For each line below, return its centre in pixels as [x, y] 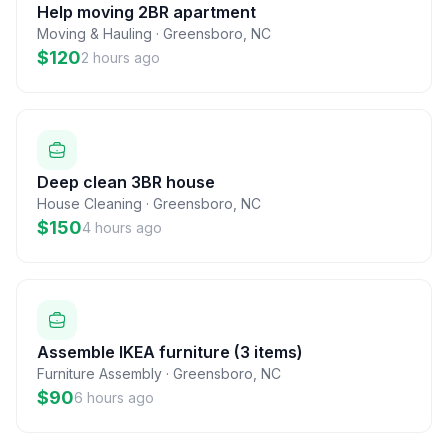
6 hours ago [114, 397]
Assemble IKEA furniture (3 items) [170, 352]
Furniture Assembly [99, 373]
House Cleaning [89, 203]
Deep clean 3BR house [126, 182]
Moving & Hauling [94, 33]
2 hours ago [120, 57]
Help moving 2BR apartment [146, 12]
